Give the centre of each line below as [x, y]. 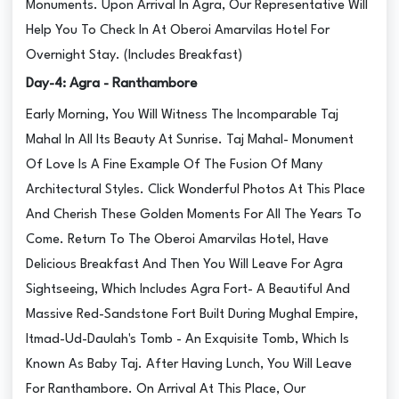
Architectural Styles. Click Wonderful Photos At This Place [196, 190]
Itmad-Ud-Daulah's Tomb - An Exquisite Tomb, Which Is [188, 339]
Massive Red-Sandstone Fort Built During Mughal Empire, [192, 314]
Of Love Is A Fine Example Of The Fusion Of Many [175, 165]
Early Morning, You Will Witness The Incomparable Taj [183, 115]
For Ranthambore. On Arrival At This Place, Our [166, 389]
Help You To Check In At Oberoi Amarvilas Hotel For [178, 30]
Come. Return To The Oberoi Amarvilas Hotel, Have [178, 240]
